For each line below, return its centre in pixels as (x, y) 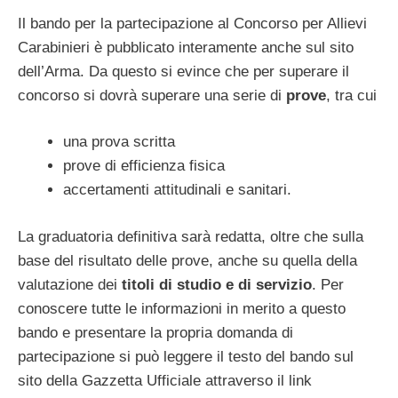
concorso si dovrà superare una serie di (152, 95)
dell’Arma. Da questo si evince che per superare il (183, 71)
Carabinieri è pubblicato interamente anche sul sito (186, 47)
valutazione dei (70, 284)
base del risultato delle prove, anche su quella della (187, 260)
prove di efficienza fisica (144, 166)
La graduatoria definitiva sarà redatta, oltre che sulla (191, 236)
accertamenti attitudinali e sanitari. (177, 190)
